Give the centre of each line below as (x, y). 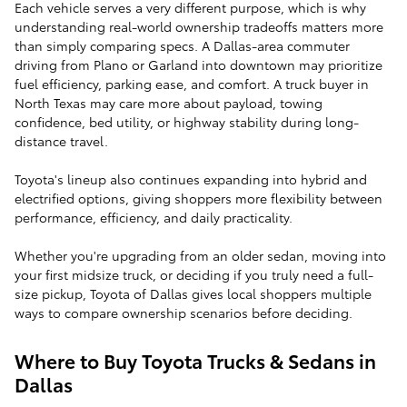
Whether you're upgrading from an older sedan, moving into (200, 255)
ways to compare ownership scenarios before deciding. (184, 312)
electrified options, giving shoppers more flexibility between (199, 198)
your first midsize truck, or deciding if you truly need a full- (194, 274)
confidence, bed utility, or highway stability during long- (187, 121)
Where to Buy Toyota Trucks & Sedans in (195, 360)
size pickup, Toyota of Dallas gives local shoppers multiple (193, 293)
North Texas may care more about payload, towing (169, 102)
